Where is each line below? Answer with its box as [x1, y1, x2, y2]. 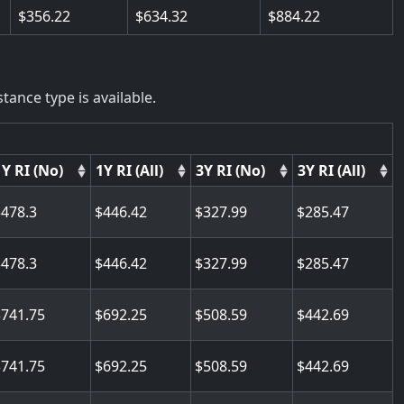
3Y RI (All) [297, 160, 365, 180]
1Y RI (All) [95, 160, 163, 180]
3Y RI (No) [195, 160, 265, 180]
